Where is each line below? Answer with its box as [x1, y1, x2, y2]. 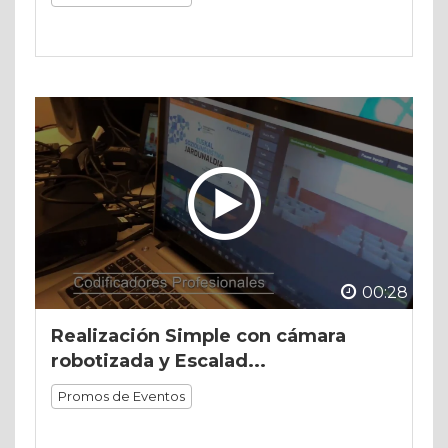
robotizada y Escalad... [51, 350, 266, 373]
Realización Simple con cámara [51, 325, 346, 348]
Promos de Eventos [58, 388, 185, 405]
